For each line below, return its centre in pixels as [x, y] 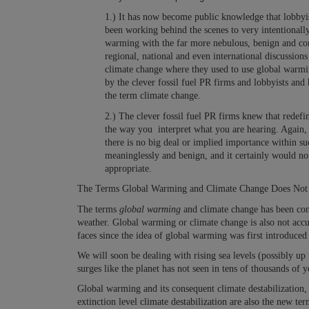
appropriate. [128, 168]
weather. [93, 222]
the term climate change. [153, 96]
